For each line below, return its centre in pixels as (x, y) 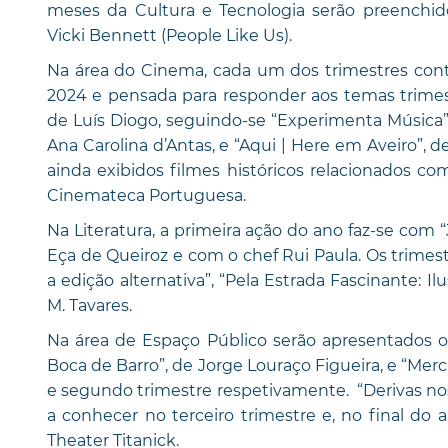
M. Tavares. (89, 305)
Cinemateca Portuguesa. (146, 195)
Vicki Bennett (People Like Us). (169, 35)
